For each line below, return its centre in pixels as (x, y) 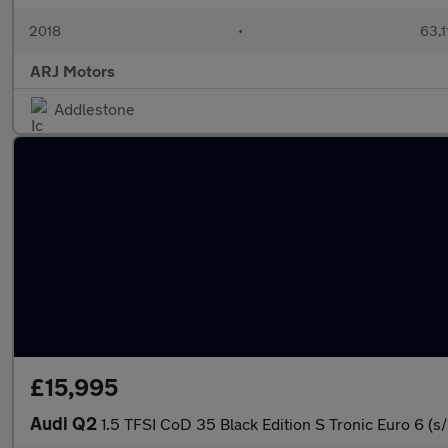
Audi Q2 (65, 423)
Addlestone (94, 108)
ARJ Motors (72, 70)
